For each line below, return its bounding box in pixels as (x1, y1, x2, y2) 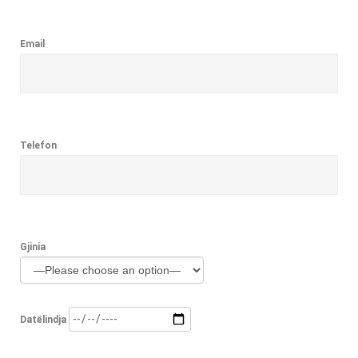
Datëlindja (20, 313, 66, 325)
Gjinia (20, 241, 46, 253)
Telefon (20, 139, 57, 151)
